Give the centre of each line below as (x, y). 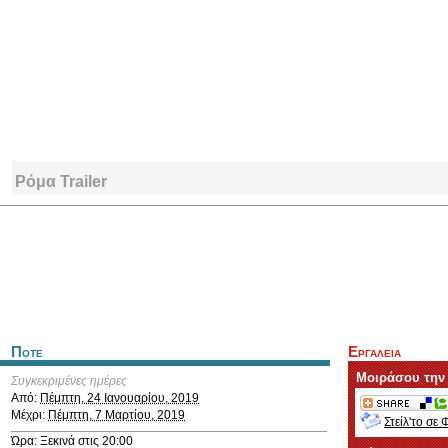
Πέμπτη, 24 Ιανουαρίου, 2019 (119, 398)
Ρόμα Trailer (61, 181)
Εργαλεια (374, 352)
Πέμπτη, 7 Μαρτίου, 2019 (116, 415)
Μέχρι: (29, 415)
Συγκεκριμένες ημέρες (69, 381)
